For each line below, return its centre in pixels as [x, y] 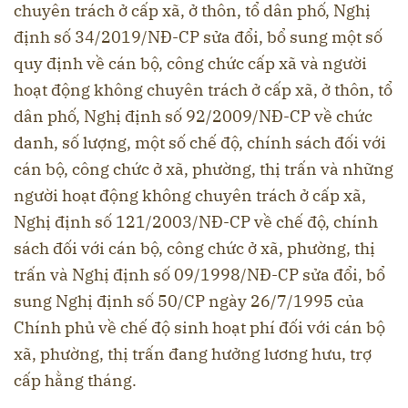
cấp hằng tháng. [75, 380]
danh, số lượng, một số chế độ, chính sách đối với [200, 142]
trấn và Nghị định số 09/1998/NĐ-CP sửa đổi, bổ [199, 274]
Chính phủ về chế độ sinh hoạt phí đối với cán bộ [199, 327]
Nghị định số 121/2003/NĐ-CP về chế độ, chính [196, 221]
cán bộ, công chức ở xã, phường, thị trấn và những [204, 168]
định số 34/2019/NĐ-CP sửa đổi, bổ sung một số [198, 36]
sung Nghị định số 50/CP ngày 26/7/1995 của [189, 301]
